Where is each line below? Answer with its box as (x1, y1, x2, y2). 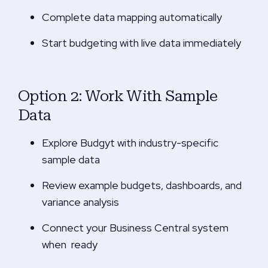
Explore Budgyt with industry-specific (42, 136, 218, 150)
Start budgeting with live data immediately (42, 36, 241, 50)
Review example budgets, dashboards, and (42, 178, 242, 193)
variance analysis (42, 195, 119, 209)
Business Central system (109, 221, 229, 235)
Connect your (42, 221, 109, 235)
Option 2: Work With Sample (18, 86, 218, 105)
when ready (42, 237, 98, 252)
